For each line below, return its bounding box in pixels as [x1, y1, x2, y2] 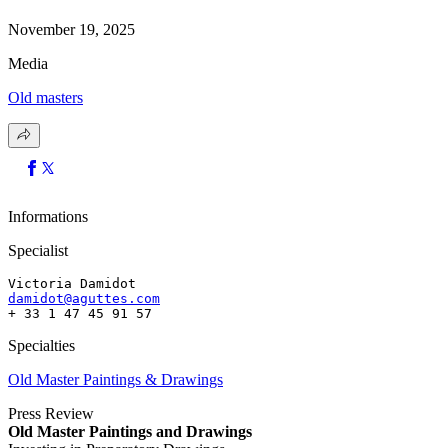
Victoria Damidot [8, 275, 136, 291]
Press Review [8, 404, 94, 422]
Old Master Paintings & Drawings [8, 370, 223, 388]
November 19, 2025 [8, 20, 135, 38]
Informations [8, 207, 88, 225]
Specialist [8, 241, 68, 259]
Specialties [8, 336, 75, 354]
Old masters [8, 88, 83, 106]
